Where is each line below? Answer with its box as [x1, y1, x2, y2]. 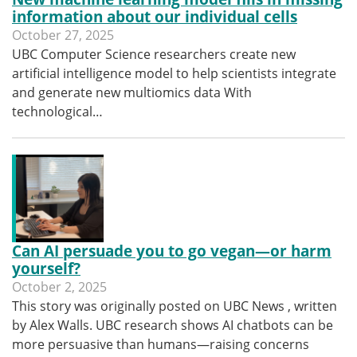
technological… [12, 103, 103, 120]
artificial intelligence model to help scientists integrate [12, 65, 336, 82]
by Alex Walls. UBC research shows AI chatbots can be [12, 316, 333, 334]
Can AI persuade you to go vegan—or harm [12, 241, 331, 261]
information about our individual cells [12, 6, 297, 26]
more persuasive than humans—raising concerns [12, 335, 309, 353]
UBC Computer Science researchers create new [12, 45, 296, 63]
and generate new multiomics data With [12, 84, 252, 101]
